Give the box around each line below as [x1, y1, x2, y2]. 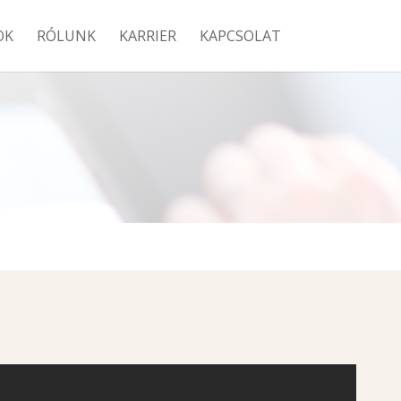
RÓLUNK [36, 26, 96, 46]
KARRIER [118, 26, 176, 46]
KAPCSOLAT [199, 26, 281, 46]
